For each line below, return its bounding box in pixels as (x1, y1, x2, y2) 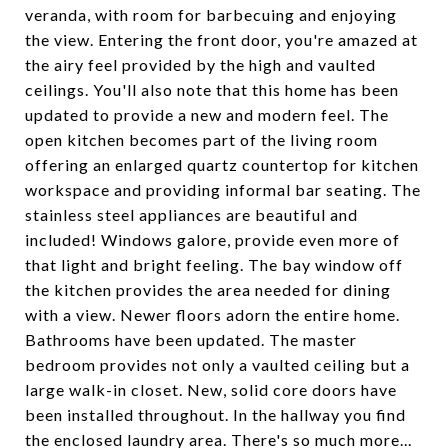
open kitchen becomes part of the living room (25, 130, 378, 149)
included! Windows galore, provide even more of (25, 230, 400, 249)
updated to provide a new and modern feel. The (25, 105, 389, 124)
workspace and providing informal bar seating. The (25, 180, 421, 199)
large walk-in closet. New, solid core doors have (25, 380, 397, 399)
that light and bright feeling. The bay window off (25, 255, 403, 274)
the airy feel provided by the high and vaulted (25, 55, 376, 74)
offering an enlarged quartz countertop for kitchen (25, 155, 419, 174)
